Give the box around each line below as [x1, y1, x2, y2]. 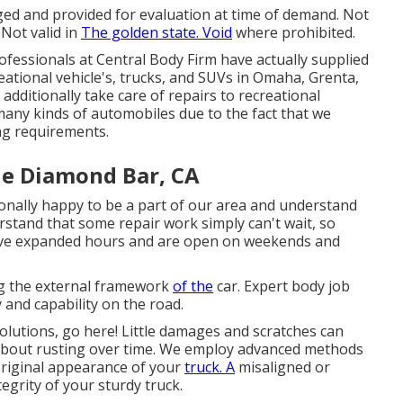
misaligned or [235, 357, 330, 377]
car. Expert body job [213, 276, 350, 296]
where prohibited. [232, 22, 355, 42]
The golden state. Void [81, 22, 232, 42]
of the [173, 276, 213, 296]
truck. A [184, 357, 235, 377]
